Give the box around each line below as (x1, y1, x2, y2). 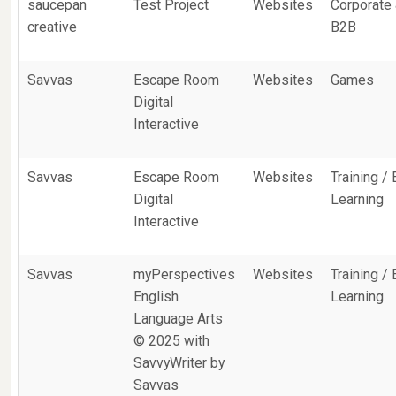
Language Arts (133, 310, 224, 327)
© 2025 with (133, 332, 210, 349)
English (133, 288, 179, 305)
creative (27, 19, 78, 35)
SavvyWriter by (133, 354, 225, 371)
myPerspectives (133, 266, 236, 283)
